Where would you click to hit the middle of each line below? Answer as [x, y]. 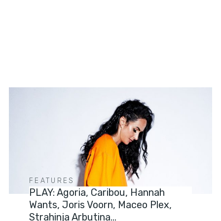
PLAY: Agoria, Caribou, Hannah [97, 193]
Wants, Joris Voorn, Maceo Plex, [101, 205]
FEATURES [52, 181]
